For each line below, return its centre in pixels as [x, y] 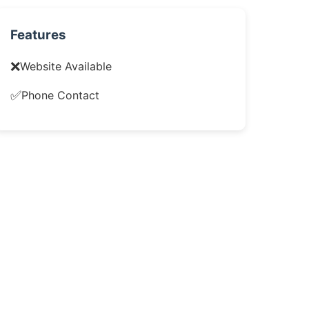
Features [38, 35]
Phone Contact [60, 95]
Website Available [66, 66]
